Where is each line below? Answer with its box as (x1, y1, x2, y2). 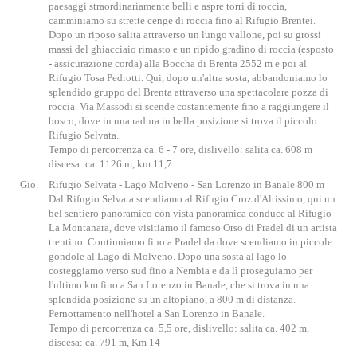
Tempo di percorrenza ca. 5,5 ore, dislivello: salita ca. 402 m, (49, 322, 309, 334)
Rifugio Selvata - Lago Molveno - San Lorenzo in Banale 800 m (49, 178, 324, 190)
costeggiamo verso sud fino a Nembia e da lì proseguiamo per (49, 265, 312, 277)
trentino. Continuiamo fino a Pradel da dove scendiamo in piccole (49, 236, 332, 248)
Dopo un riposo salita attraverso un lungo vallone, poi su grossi (49, 29, 321, 41)
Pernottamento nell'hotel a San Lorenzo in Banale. (49, 308, 265, 320)
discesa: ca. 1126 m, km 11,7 (49, 158, 172, 170)
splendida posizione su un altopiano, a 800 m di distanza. (49, 293, 296, 305)
